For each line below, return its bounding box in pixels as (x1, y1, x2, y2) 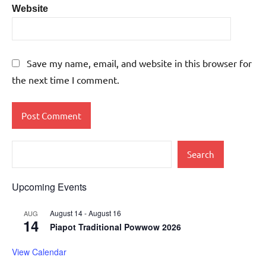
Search (187, 148, 215, 160)
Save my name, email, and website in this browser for (27, 57, 252, 69)
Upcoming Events (12, 179, 87, 194)
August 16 (88, 207, 121, 218)
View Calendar (12, 245, 66, 258)
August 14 (50, 207, 83, 218)
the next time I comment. (12, 74, 119, 86)
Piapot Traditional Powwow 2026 (50, 220, 181, 233)
